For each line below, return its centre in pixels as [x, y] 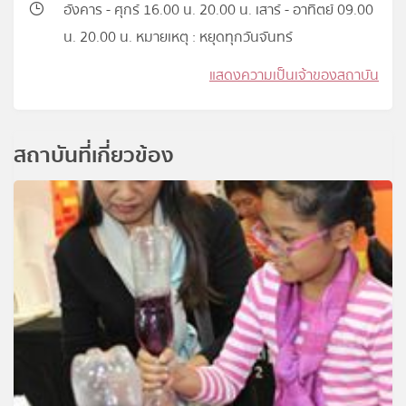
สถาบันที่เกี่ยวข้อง [94, 156]
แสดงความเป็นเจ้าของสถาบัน [294, 76]
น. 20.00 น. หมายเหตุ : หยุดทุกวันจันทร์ [178, 38]
